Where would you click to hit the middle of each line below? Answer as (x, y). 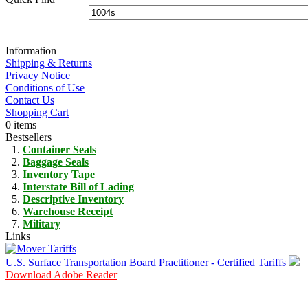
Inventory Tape (59, 174)
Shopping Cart (37, 112)
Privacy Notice (38, 75)
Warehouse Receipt (68, 211)
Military (42, 223)
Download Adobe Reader (61, 274)
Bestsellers (29, 137)
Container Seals (59, 149)
